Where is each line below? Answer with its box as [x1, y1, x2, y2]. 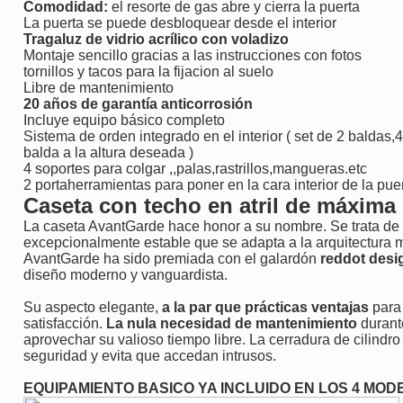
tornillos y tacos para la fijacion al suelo [23, 63, 273, 79]
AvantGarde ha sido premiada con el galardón [23, 250, 320, 266]
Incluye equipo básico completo [23, 112, 225, 128]
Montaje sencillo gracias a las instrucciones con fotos [23, 47, 365, 63]
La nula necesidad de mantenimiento [106, 315, 361, 331]
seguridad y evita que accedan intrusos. [23, 347, 276, 363]
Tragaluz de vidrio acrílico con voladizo [23, 31, 289, 47]
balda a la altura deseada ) [23, 144, 197, 160]
